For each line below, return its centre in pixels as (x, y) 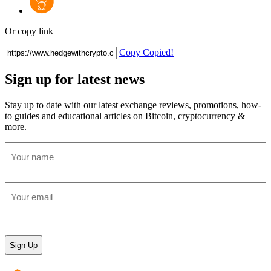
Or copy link (29, 31)
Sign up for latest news (75, 80)
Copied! (158, 53)
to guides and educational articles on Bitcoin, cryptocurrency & (125, 116)
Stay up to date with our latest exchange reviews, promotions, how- (133, 105)
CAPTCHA (29, 227)
